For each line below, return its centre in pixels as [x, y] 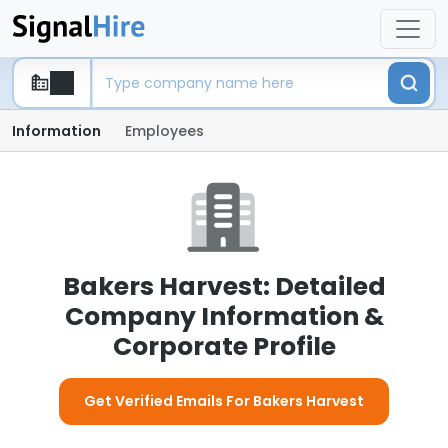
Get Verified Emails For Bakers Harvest [224, 401]
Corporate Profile [224, 346]
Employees [164, 131]
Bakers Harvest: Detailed [224, 286]
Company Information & [224, 316]
